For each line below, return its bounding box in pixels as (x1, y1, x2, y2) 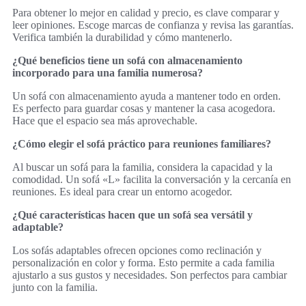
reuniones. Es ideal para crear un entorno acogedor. (12, 185, 232, 197)
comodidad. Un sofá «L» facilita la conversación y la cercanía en (12, 173, 291, 185)
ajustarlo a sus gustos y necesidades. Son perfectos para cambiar (12, 268, 287, 281)
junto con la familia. (12, 281, 98, 293)
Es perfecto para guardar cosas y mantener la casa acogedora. (12, 102, 275, 114)
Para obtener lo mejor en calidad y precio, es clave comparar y (12, 6, 279, 18)
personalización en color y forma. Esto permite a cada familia (12, 256, 275, 268)
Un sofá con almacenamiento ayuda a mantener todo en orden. (12, 89, 281, 102)
